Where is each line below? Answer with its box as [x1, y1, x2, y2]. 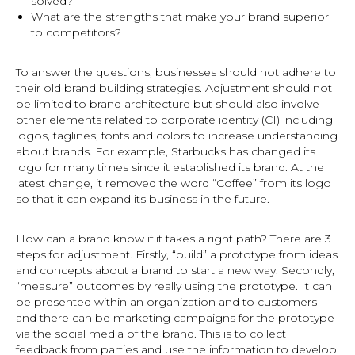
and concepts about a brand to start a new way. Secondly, [16, 263, 334, 277]
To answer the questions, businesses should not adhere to [16, 65, 336, 79]
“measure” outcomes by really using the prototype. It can [16, 279, 332, 293]
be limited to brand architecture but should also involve [16, 97, 319, 111]
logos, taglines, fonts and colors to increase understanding [16, 128, 338, 143]
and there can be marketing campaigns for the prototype [16, 311, 334, 325]
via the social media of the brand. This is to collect [16, 326, 286, 341]
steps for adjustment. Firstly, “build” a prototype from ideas [16, 247, 338, 261]
